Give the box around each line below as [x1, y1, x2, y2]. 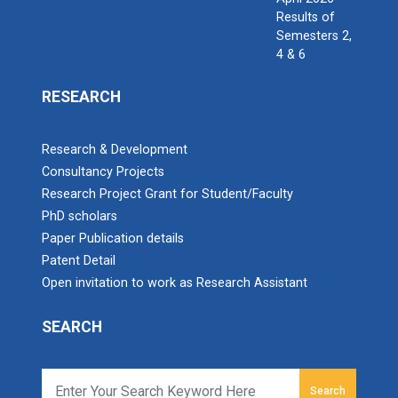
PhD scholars [42, 209, 117, 224]
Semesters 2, [275, 28, 352, 44]
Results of [275, 10, 335, 25]
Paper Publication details [42, 231, 184, 246]
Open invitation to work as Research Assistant [42, 275, 307, 291]
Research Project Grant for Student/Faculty [42, 187, 293, 202]
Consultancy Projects [42, 164, 164, 179]
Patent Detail [42, 253, 115, 268]
